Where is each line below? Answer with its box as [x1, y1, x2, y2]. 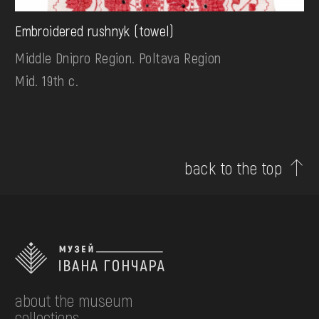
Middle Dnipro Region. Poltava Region [15, 49, 221, 67]
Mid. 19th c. [15, 72, 78, 90]
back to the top [184, 157, 283, 179]
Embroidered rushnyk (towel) [15, 22, 174, 40]
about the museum [15, 290, 133, 311]
